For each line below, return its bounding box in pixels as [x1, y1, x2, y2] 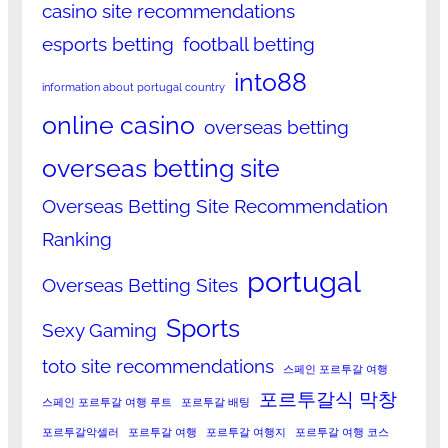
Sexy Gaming [41, 319, 157, 342]
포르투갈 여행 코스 [294, 426, 389, 439]
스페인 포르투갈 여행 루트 [41, 396, 172, 409]
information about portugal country [41, 81, 225, 94]
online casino [41, 111, 195, 141]
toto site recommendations [41, 355, 274, 378]
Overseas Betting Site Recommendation [41, 195, 388, 218]
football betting [182, 33, 315, 56]
